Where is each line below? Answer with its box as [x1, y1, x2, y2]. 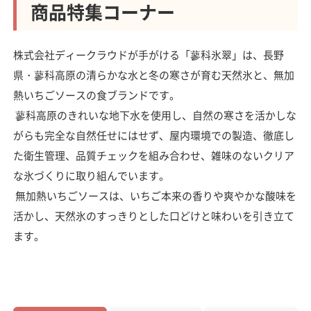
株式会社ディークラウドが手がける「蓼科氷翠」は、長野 [12, 47, 284, 62]
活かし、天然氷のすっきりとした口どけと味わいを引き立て [12, 208, 294, 224]
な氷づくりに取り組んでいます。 [12, 168, 169, 183]
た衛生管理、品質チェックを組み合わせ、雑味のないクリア [12, 148, 294, 163]
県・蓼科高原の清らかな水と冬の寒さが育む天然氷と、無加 [12, 67, 294, 83]
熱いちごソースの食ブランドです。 [12, 87, 180, 103]
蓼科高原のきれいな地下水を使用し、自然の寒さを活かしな [12, 108, 296, 123]
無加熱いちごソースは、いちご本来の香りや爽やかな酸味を [12, 188, 296, 203]
